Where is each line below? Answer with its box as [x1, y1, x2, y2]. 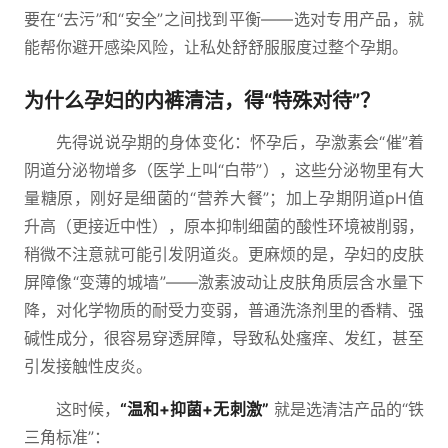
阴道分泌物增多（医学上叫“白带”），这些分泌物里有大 [24, 160, 424, 180]
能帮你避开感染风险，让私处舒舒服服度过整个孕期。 [24, 37, 408, 57]
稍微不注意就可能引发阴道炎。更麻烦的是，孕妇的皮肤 [24, 244, 424, 264]
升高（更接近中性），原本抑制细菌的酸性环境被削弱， [24, 216, 424, 236]
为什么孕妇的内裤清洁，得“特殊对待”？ [24, 89, 380, 113]
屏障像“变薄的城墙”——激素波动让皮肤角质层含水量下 [24, 272, 424, 292]
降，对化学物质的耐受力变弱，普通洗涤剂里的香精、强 [24, 300, 424, 320]
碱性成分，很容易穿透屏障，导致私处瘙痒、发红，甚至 [24, 328, 424, 348]
